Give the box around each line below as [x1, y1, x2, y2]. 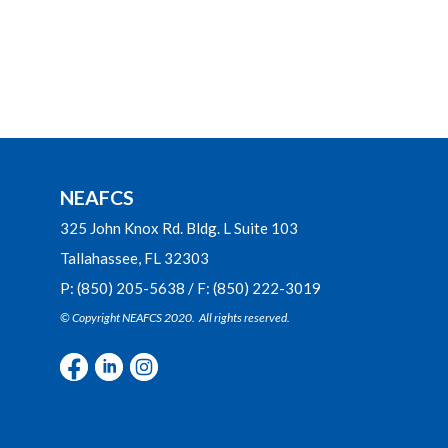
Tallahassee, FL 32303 [60, 249, 209, 267]
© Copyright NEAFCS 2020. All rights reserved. [60, 310, 290, 325]
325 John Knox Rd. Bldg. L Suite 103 [60, 219, 298, 237]
